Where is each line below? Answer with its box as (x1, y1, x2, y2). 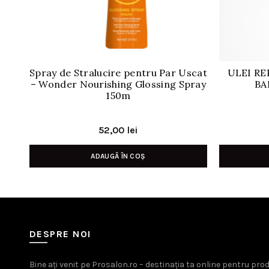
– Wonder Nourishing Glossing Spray (30, 77, 207, 90)
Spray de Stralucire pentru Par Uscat (29, 66, 207, 79)
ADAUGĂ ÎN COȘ (91, 151, 146, 160)
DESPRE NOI (29, 228, 91, 240)
